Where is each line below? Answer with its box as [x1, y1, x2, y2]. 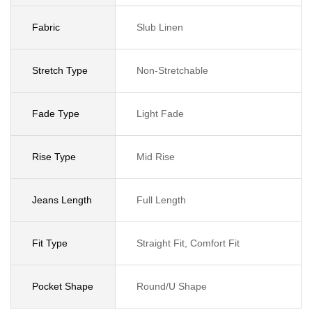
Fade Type [32, 108, 79, 119]
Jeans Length [32, 194, 92, 205]
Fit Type [32, 237, 68, 249]
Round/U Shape [136, 281, 207, 292]
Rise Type [32, 151, 76, 162]
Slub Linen [136, 22, 183, 33]
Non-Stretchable [136, 65, 208, 76]
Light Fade [136, 108, 184, 119]
